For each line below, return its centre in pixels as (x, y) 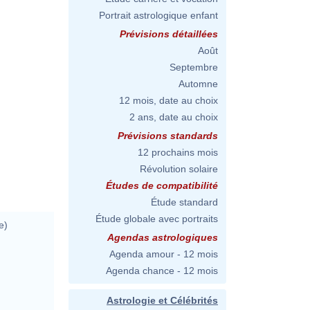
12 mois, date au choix (168, 100)
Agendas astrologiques (163, 237)
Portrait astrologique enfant (158, 15)
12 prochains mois (178, 152)
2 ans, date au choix (174, 117)
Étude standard (184, 202)
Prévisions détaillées (169, 34)
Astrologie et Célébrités (162, 300)
